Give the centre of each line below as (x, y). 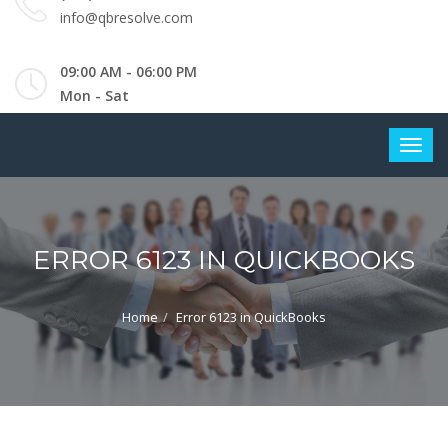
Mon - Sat (94, 95)
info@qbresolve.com (126, 17)
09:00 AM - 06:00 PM (128, 71)
